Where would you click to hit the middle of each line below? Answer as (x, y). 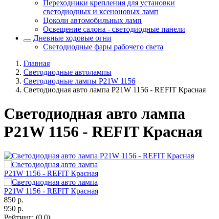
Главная (37, 63)
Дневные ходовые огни (72, 38)
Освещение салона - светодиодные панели (114, 29)
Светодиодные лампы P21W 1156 (79, 81)
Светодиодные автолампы (67, 72)
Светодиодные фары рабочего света (103, 47)
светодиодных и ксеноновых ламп (101, 11)
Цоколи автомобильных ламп (92, 20)
